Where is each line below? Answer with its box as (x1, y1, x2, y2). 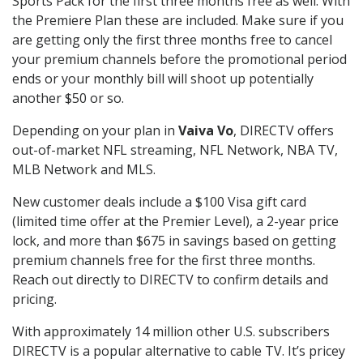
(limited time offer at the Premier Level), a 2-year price (12, 212, 339, 231)
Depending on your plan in (12, 122, 178, 140)
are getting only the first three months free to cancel (12, 31, 332, 49)
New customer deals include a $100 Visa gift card (12, 193, 306, 211)
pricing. (12, 290, 57, 309)
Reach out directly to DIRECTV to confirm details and (12, 271, 328, 289)
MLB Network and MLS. (12, 160, 156, 179)
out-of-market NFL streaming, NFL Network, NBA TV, (12, 141, 338, 160)
